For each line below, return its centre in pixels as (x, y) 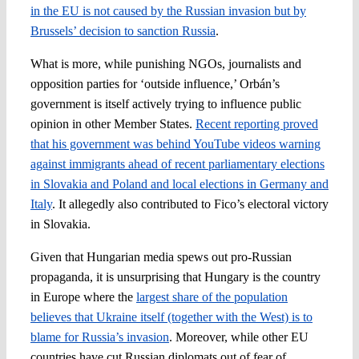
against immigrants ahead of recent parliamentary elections (177, 163)
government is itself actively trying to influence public (165, 103)
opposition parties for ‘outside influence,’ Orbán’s (155, 83)
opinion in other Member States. (113, 123)
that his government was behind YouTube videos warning (175, 143)
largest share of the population (212, 296)
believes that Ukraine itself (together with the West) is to (171, 317)
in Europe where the (83, 296)
